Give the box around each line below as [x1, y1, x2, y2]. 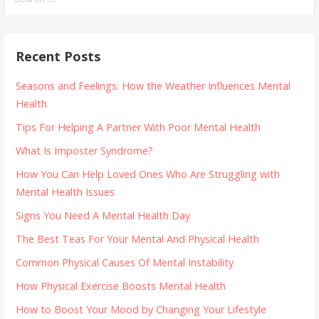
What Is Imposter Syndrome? [16, 144, 154, 158]
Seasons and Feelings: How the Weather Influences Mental [16, 79, 291, 93]
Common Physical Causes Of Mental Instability [16, 256, 234, 270]
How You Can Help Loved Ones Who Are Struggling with [16, 167, 281, 182]
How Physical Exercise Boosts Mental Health [16, 279, 226, 293]
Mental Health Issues [16, 185, 115, 199]
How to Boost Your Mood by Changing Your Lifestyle [16, 303, 267, 317]
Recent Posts [16, 47, 101, 65]
